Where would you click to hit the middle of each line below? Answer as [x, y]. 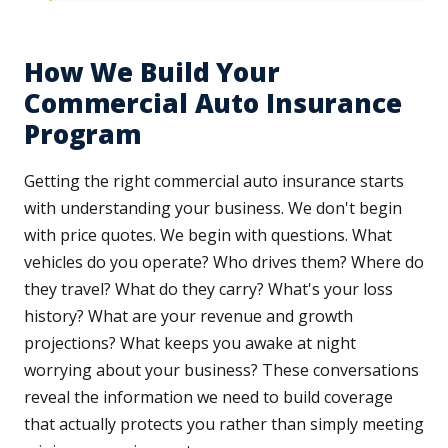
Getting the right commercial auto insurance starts [214, 181]
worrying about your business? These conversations [221, 370]
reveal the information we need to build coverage [208, 397]
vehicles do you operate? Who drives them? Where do [224, 262]
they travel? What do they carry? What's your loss [208, 289]
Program [83, 134]
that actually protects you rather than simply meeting [224, 424]
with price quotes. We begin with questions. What [208, 235]
